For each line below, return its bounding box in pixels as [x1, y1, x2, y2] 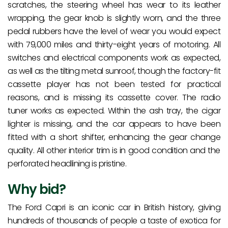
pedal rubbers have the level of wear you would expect [8, 25, 220, 38]
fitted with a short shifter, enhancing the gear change [8, 131, 220, 144]
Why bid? [8, 180, 66, 199]
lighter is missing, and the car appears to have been [8, 118, 220, 130]
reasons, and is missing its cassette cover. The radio [8, 92, 220, 104]
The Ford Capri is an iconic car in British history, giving [8, 202, 220, 214]
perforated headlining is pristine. [8, 158, 126, 170]
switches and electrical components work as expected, [8, 52, 220, 64]
